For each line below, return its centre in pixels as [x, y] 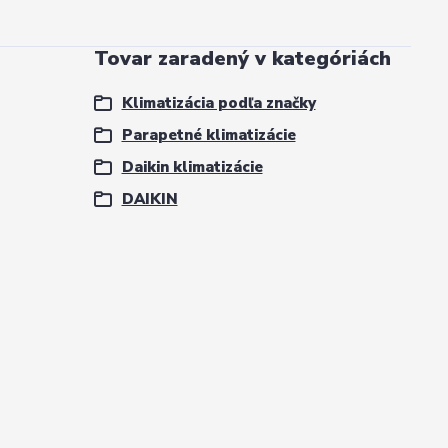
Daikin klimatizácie [192, 167]
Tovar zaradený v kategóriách [242, 58]
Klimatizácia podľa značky [218, 103]
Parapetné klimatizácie [208, 135]
